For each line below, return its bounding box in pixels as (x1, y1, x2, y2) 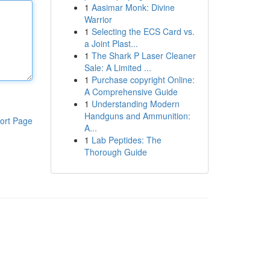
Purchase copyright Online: (91, 74, 195, 86)
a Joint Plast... (84, 37, 138, 49)
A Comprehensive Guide (84, 86, 178, 98)
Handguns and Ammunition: (84, 110, 190, 122)
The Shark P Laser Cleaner (91, 49, 196, 61)
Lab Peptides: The (91, 134, 162, 146)
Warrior (84, 13, 112, 25)
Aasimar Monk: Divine (91, 1, 175, 13)
